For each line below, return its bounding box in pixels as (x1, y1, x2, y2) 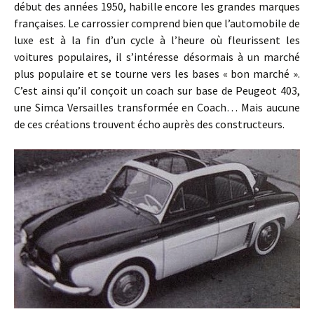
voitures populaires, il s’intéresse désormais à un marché (14, 49, 300, 64)
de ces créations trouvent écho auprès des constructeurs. (14, 116, 285, 131)
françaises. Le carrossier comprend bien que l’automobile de (14, 15, 300, 30)
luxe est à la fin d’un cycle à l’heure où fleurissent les (14, 32, 300, 47)
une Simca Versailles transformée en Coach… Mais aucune (14, 100, 300, 114)
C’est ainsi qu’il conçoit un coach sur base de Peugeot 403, (14, 83, 300, 97)
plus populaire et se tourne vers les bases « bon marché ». (14, 66, 300, 81)
